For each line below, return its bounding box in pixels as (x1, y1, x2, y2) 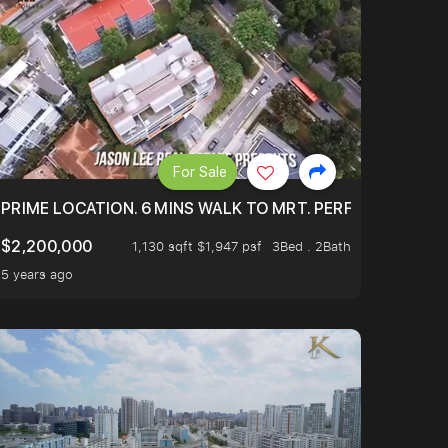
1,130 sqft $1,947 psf (132, 237, 262, 256)
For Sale (173, 163, 227, 180)
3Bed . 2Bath (272, 237, 351, 256)
